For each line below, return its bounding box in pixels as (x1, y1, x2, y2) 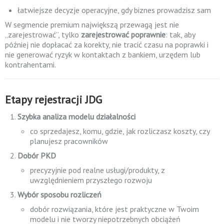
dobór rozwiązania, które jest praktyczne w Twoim (30, 204, 199, 214)
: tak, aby (165, 29, 195, 39)
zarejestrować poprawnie (81, 29, 165, 39)
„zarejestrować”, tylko (5, 29, 81, 39)
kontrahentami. (5, 59, 56, 69)
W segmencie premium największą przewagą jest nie (5, 19, 179, 29)
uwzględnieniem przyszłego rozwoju (30, 175, 152, 185)
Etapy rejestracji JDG (5, 92, 102, 106)
